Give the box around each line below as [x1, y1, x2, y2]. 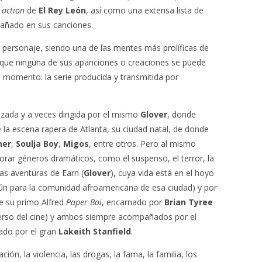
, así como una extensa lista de [86, 5, 204, 16]
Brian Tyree [164, 196, 213, 208]
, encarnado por [102, 196, 164, 208]
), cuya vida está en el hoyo [111, 167, 214, 178]
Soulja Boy [16, 138, 58, 149]
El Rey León [39, 5, 86, 16]
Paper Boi [66, 196, 102, 208]
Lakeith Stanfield [58, 226, 131, 237]
